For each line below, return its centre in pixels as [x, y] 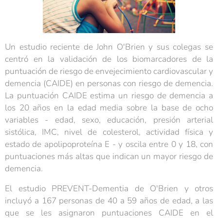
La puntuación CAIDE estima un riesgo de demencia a [109, 95]
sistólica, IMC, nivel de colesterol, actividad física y [109, 132]
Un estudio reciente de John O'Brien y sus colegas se [109, 47]
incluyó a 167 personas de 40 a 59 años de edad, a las [109, 200]
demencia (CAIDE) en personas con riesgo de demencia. [109, 83]
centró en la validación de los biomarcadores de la [109, 59]
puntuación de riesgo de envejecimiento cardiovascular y [109, 71]
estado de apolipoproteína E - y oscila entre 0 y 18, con [109, 144]
